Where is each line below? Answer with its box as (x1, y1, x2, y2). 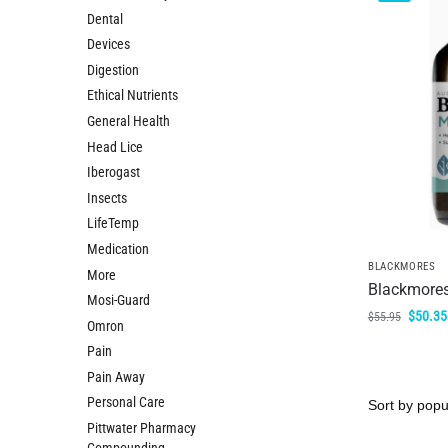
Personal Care (87, 394, 165, 411)
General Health (87, 112, 170, 129)
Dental (87, 10, 123, 27)
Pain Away (87, 368, 145, 385)
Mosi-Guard (87, 292, 150, 309)
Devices (87, 36, 130, 53)
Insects (87, 189, 127, 206)
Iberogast (87, 164, 140, 181)
